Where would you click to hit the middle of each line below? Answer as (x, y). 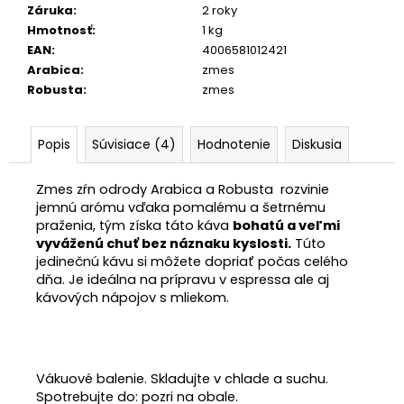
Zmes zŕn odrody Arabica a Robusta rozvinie (183, 189)
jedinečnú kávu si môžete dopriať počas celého (192, 261)
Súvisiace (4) (134, 144)
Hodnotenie (234, 144)
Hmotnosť (60, 30)
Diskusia (317, 144)
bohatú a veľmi (286, 225)
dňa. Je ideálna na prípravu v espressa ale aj (183, 279)
